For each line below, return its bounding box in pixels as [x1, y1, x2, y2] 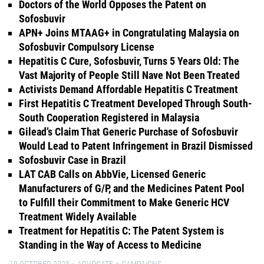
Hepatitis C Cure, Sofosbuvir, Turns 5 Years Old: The [19, 54, 239, 67]
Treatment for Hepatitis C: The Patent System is [19, 224, 224, 237]
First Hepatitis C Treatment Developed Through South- [19, 97, 252, 110]
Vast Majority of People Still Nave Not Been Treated [19, 68, 240, 81]
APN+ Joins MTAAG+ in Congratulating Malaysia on [19, 26, 239, 39]
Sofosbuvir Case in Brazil [19, 153, 126, 166]
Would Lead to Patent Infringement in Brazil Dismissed [19, 139, 253, 152]
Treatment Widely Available [19, 210, 137, 223]
